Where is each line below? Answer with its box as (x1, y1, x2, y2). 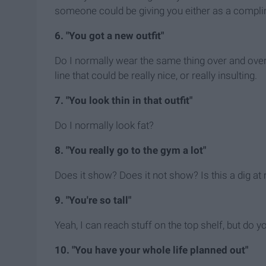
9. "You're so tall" (55, 194, 131, 207)
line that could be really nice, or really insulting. (55, 69, 257, 82)
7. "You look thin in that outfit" (55, 94, 192, 107)
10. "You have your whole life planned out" (55, 244, 248, 256)
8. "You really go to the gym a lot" (55, 144, 206, 157)
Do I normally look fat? (55, 119, 154, 132)
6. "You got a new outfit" (55, 30, 164, 42)
